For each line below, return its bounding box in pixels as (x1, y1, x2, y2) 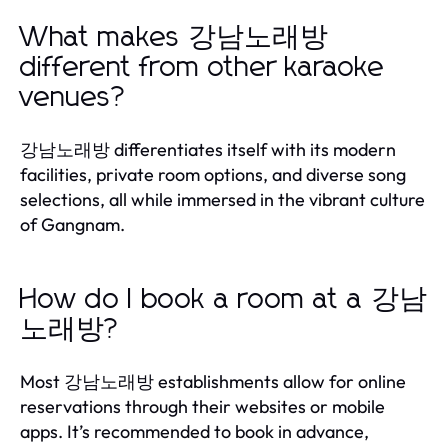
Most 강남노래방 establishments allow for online (20, 369, 406, 393)
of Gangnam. (20, 212, 125, 236)
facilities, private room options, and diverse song (20, 162, 406, 186)
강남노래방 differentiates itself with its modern (20, 137, 396, 161)
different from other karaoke (20, 53, 385, 82)
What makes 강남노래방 (20, 23, 328, 52)
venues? (20, 83, 128, 112)
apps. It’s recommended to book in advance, (20, 419, 369, 443)
